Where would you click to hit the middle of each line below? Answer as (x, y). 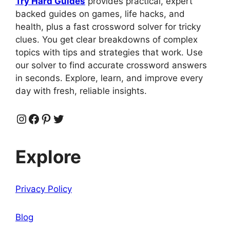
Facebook (56, 118)
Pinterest (66, 118)
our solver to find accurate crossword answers (111, 65)
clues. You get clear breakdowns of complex (107, 40)
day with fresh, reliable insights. (81, 91)
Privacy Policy (44, 189)
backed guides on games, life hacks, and (100, 14)
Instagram (44, 118)
